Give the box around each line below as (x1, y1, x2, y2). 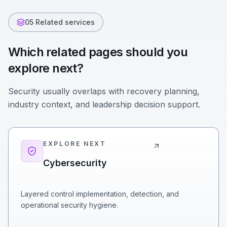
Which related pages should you (8, 45, 187, 59)
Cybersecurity (43, 158, 107, 168)
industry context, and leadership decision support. (8, 99, 200, 109)
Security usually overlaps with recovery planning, (8, 86, 200, 96)
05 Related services (25, 18, 95, 26)
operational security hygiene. (21, 201, 118, 209)
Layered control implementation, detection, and (21, 190, 179, 198)
